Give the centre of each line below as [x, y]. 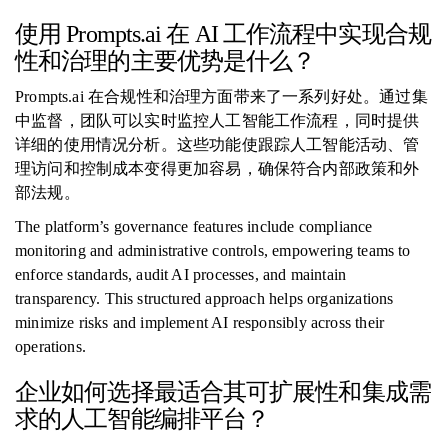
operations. [50, 346]
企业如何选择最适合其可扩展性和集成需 [223, 392]
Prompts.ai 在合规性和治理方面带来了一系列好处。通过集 [221, 96]
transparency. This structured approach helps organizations [204, 298]
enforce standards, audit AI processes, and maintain [181, 274]
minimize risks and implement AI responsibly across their [200, 322]
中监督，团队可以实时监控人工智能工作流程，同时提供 [217, 120]
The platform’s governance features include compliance [194, 226]
